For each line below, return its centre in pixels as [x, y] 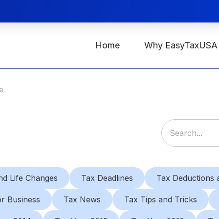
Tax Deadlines [107, 178]
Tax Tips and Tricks [161, 199]
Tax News [82, 199]
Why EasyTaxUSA [181, 45]
